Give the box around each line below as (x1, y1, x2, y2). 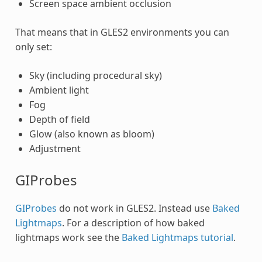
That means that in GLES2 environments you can (15, 26, 229, 39)
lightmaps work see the (15, 231, 122, 244)
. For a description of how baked (61, 216, 205, 230)
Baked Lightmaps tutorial (121, 231, 233, 244)
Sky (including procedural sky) (29, 69, 162, 82)
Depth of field (29, 113, 90, 126)
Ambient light (29, 84, 89, 97)
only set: (15, 40, 52, 54)
